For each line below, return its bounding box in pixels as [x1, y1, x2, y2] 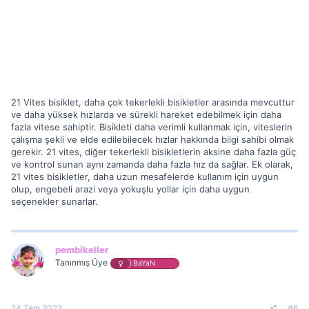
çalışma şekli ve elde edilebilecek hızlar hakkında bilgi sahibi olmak [11, 133, 294, 145]
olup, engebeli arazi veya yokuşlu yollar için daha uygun [11, 183, 250, 195]
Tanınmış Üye [55, 257, 108, 268]
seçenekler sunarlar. [11, 195, 98, 207]
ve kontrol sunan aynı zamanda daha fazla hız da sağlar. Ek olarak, [11, 158, 293, 170]
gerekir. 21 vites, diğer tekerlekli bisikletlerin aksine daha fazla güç [11, 146, 296, 157]
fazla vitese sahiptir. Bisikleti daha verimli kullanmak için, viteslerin [11, 121, 292, 132]
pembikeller [55, 243, 108, 255]
